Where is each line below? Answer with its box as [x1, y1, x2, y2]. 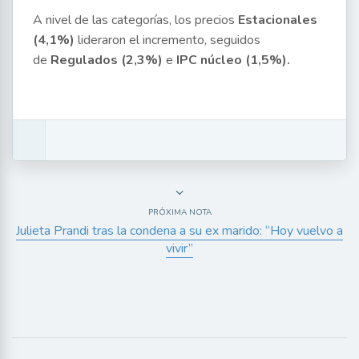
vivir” [166, 240, 193, 257]
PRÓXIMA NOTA [147, 207, 212, 218]
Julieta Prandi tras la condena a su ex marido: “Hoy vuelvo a [16, 222, 343, 240]
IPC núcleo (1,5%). [176, 51, 293, 69]
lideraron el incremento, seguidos [78, 31, 260, 49]
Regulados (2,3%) [47, 51, 163, 69]
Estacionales [238, 11, 317, 29]
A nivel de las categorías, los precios [33, 11, 238, 29]
